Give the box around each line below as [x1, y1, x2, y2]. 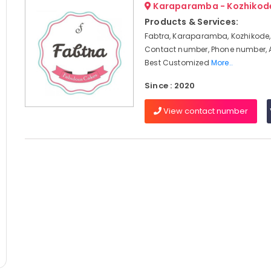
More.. [211, 57, 233, 68]
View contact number [161, 105, 248, 117]
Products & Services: [144, 16, 239, 28]
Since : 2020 [144, 80, 195, 91]
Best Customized [144, 57, 211, 68]
